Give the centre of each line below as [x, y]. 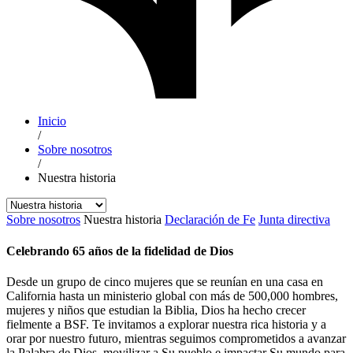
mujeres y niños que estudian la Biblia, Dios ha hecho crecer [156, 310]
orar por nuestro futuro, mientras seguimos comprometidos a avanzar [176, 338]
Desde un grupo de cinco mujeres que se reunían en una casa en [165, 281]
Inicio [52, 121]
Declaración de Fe [210, 220]
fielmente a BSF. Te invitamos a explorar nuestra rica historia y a [166, 324]
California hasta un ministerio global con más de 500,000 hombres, [172, 295]
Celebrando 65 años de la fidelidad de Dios [120, 251]
